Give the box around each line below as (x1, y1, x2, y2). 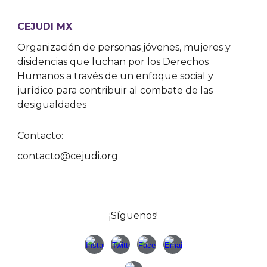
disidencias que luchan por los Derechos (17, 55, 209, 67)
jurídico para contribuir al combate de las (17, 84, 213, 96)
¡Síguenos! (109, 210, 158, 222)
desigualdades (17, 98, 87, 110)
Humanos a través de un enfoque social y (17, 70, 214, 82)
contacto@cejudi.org (17, 150, 119, 162)
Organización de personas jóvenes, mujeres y (17, 41, 231, 53)
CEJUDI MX (17, 21, 73, 32)
